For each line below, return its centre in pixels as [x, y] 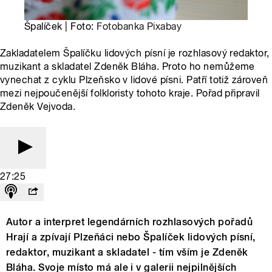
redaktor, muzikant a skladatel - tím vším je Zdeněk [127, 253]
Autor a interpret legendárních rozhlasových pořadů [130, 222]
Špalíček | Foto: [61, 27]
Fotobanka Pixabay [139, 27]
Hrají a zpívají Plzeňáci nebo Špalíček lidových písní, [131, 237]
